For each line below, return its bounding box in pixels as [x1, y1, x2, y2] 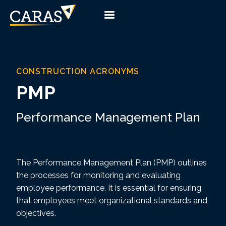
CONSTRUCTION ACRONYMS [16, 67, 139, 76]
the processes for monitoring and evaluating [16, 171, 181, 180]
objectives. [16, 208, 56, 218]
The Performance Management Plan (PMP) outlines [16, 158, 207, 167]
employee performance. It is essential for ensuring [16, 183, 201, 193]
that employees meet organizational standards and [16, 196, 207, 205]
